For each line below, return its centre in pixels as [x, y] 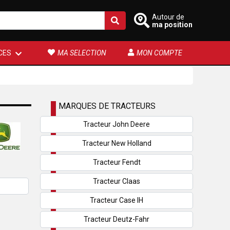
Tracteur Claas [117, 181]
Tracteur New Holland [117, 143]
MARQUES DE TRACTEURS [107, 106]
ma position [172, 24]
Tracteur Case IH [117, 200]
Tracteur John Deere [117, 124]
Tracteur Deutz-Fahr [117, 219]
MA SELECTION [82, 53]
